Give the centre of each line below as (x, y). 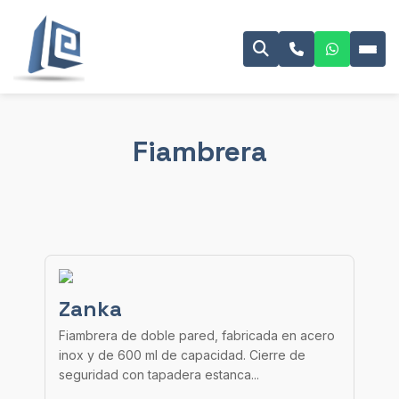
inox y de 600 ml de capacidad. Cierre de (182, 355)
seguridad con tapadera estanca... (159, 375)
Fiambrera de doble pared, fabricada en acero (197, 335)
